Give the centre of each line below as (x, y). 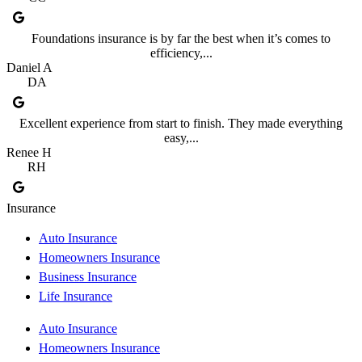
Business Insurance (88, 277)
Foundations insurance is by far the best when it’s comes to (181, 39)
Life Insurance (76, 297)
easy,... (181, 138)
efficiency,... (181, 53)
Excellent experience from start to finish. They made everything (181, 124)
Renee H (29, 153)
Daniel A (29, 68)
